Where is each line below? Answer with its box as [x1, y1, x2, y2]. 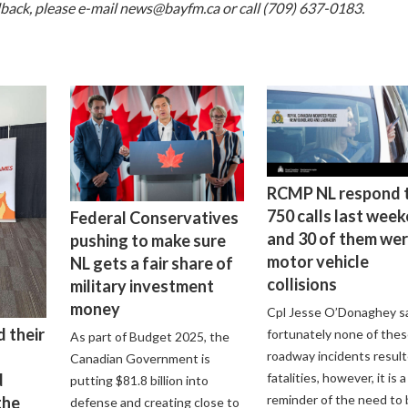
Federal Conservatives [69, 208, 239, 229]
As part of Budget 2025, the [69, 329, 229, 345]
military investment [69, 276, 214, 297]
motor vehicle [266, 251, 369, 272]
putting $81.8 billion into [69, 372, 209, 389]
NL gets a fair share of [69, 253, 233, 274]
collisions [266, 274, 337, 295]
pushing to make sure [69, 230, 226, 251]
